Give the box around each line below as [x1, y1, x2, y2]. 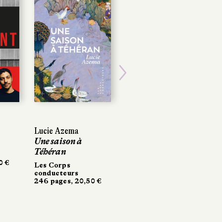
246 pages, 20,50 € [34, 176, 102, 185]
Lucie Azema [34, 125, 79, 136]
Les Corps [34, 161, 71, 169]
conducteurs [34, 168, 79, 177]
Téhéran [34, 146, 66, 157]
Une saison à [34, 136, 82, 146]
